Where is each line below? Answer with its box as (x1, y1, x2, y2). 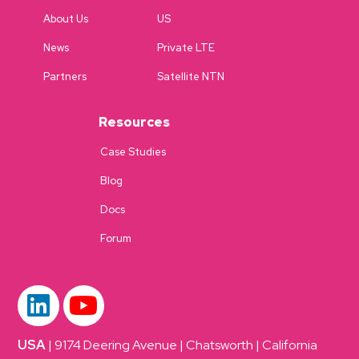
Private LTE (156, 40, 215, 54)
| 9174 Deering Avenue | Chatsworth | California (46, 336, 318, 353)
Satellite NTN (156, 69, 224, 83)
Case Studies (100, 144, 166, 159)
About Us (43, 11, 89, 26)
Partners (43, 69, 87, 83)
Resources (99, 113, 170, 131)
